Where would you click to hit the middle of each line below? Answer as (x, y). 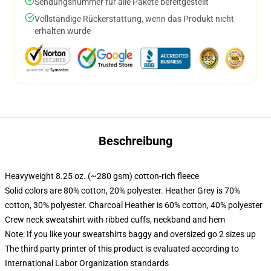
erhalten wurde (63, 31)
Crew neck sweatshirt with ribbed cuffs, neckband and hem (115, 219)
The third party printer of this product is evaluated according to (122, 248)
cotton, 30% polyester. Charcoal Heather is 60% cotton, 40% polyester (134, 205)
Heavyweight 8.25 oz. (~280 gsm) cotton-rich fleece (102, 176)
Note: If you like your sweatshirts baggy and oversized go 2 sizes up (130, 234)
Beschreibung (135, 141)
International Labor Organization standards (87, 263)
